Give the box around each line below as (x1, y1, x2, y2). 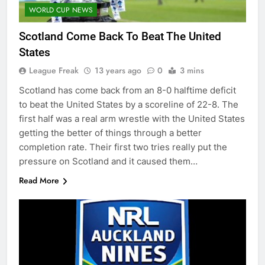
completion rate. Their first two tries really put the (19, 141, 227, 153)
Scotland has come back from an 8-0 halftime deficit (19, 84, 236, 96)
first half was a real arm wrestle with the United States (19, 112, 245, 124)
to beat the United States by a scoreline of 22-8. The (19, 98, 238, 110)
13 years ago (95, 64, 141, 76)
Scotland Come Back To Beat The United (19, 29, 221, 43)
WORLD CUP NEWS (29, 4, 93, 15)
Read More (19, 174, 59, 186)
